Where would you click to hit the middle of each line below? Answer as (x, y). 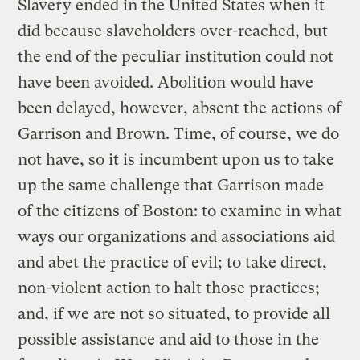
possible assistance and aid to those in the (169, 339)
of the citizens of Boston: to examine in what (180, 211)
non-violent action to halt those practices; (169, 288)
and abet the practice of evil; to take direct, (173, 262)
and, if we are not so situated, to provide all (174, 313)
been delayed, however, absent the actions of (180, 108)
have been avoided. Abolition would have (166, 82)
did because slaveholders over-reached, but (173, 31)
